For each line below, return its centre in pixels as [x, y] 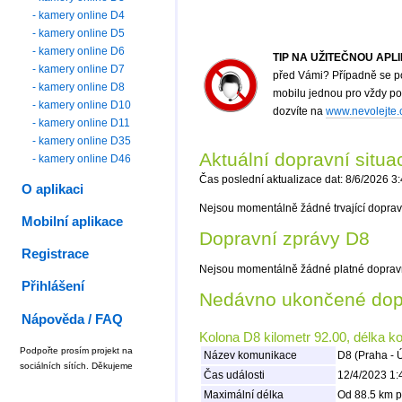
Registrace [56, 254]
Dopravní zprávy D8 [284, 239]
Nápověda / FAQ [73, 319]
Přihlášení [53, 287]
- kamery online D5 [79, 33]
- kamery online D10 [82, 105]
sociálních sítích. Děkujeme [76, 365]
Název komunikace [249, 356]
